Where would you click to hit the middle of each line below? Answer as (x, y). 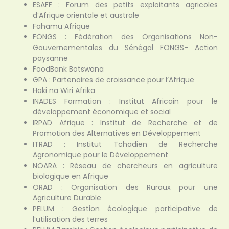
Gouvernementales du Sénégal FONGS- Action (125, 48)
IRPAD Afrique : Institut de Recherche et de (125, 123)
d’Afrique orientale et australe (86, 16)
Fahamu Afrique (62, 26)
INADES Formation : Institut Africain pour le (125, 101)
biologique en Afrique (71, 177)
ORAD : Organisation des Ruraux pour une (125, 187)
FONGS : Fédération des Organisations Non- (125, 37)
